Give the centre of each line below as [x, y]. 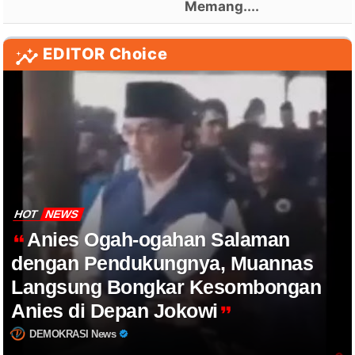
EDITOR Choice [105, 54]
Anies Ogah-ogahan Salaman [158, 240]
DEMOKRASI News [73, 334]
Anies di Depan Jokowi [115, 311]
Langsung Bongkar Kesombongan [166, 287]
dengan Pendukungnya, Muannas [162, 263]
